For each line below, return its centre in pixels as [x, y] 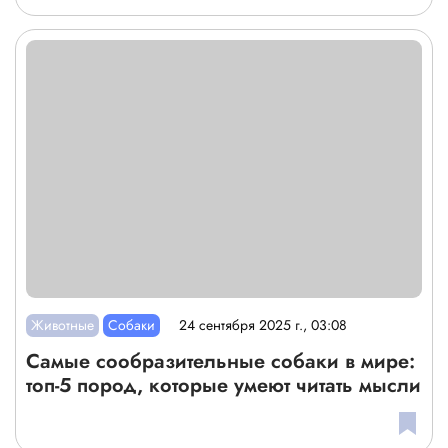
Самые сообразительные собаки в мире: [220, 361]
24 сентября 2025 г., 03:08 [263, 325]
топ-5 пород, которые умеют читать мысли [223, 385]
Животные [63, 324]
